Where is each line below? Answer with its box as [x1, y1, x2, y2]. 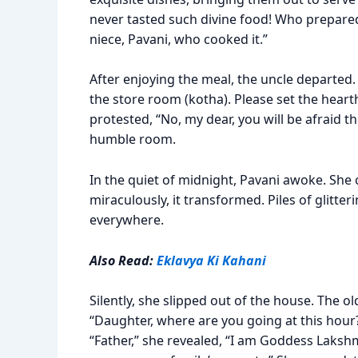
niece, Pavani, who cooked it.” [89, 30, 268, 48]
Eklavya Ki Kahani [157, 251, 266, 269]
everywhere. [89, 210, 164, 229]
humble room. [89, 130, 176, 149]
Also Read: [89, 251, 157, 269]
